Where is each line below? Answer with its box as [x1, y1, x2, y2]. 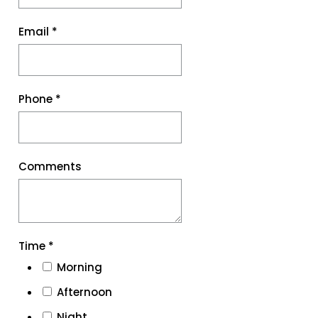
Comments [18, 159, 82, 174]
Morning [56, 260, 102, 275]
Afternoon [56, 285, 112, 300]
